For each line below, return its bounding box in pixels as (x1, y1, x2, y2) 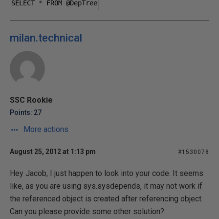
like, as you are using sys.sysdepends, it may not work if (10, 181, 202, 191)
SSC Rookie (10, 95, 53, 105)
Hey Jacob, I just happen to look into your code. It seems (10, 169, 203, 178)
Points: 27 (10, 109, 42, 116)
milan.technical (10, 32, 82, 44)
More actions (22, 125, 68, 134)
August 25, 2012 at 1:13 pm (10, 148, 96, 155)
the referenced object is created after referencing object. (10, 194, 203, 203)
